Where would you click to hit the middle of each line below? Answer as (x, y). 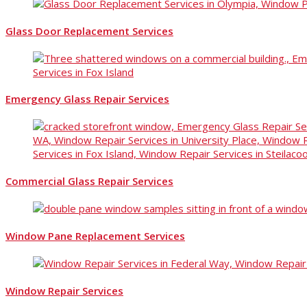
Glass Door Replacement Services (89, 30)
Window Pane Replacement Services (95, 236)
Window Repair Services (64, 291)
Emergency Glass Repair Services (87, 99)
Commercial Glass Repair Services (89, 181)
